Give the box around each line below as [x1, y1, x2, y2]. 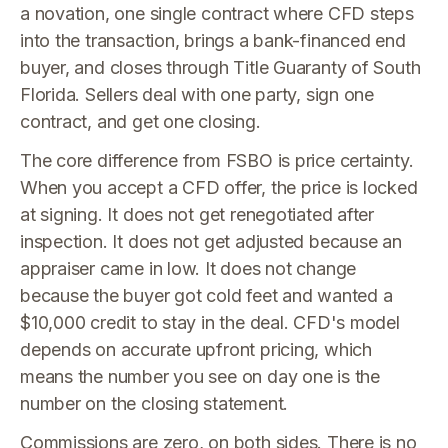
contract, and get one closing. [20, 111, 261, 132]
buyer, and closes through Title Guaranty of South [20, 57, 421, 78]
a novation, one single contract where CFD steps [20, 3, 414, 24]
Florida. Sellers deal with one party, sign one [20, 84, 375, 105]
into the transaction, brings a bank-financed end [20, 30, 406, 51]
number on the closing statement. [20, 393, 289, 414]
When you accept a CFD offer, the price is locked [20, 177, 418, 198]
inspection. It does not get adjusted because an [20, 231, 402, 252]
